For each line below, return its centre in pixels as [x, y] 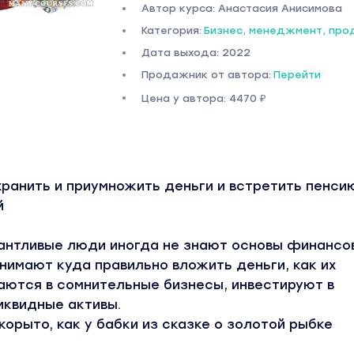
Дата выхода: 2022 [196, 53]
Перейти [297, 75]
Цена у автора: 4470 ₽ [203, 98]
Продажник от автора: [206, 75]
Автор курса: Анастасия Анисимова [241, 8]
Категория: [171, 30]
